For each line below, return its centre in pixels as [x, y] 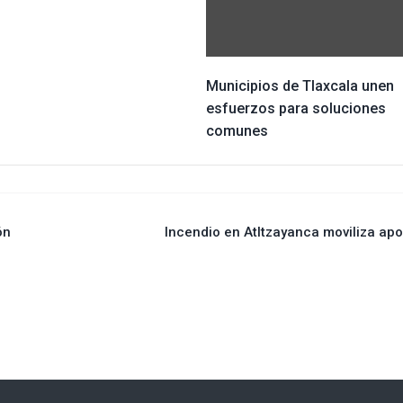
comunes [237, 130]
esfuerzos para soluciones [296, 108]
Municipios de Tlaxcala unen [300, 85]
